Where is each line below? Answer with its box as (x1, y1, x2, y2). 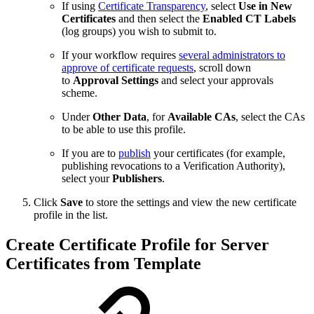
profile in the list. (34, 209, 108, 221)
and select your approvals (158, 74, 273, 87)
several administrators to (179, 49, 285, 62)
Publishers (112, 172, 162, 185)
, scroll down (193, 62, 251, 74)
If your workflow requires (62, 49, 179, 62)
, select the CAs (235, 111, 305, 123)
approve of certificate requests (62, 62, 193, 74)
